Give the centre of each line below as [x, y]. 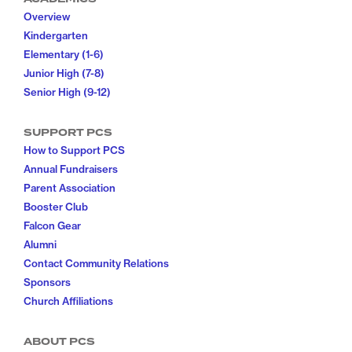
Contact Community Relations [96, 264]
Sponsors [47, 282]
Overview [47, 17]
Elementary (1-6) [64, 55]
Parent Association [70, 188]
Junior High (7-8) [64, 73]
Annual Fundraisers [71, 169]
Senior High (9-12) [67, 92]
